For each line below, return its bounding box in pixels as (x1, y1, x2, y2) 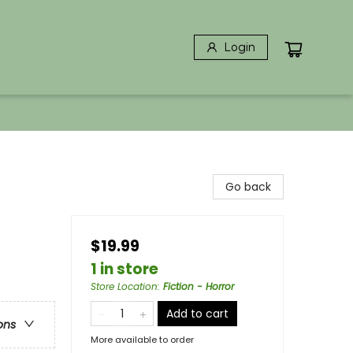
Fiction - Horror (163, 280, 234, 293)
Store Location (91, 280, 158, 293)
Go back (225, 179, 271, 195)
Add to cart (166, 306, 229, 321)
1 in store (91, 258, 158, 280)
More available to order (91, 333, 194, 346)
